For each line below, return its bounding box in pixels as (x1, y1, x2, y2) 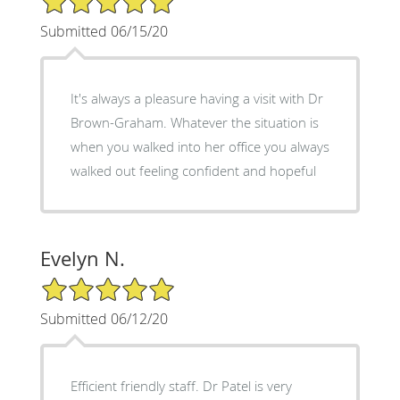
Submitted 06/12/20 (39, 308, 168, 329)
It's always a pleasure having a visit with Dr (70, 88, 323, 107)
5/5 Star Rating (39, 274, 129, 292)
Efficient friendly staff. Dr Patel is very (70, 376, 203, 395)
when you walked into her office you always (70, 137, 329, 155)
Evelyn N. (39, 245, 125, 271)
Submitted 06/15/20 (39, 21, 168, 41)
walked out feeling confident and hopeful (70, 161, 316, 179)
